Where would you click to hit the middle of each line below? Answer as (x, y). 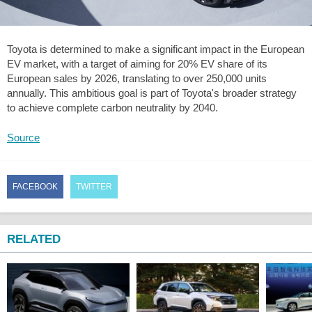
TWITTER (94, 186)
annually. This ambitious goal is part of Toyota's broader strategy (152, 93)
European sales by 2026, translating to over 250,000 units (137, 78)
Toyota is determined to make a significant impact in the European (156, 49)
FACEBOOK (35, 186)
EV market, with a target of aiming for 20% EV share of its (137, 63)
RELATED (34, 239)
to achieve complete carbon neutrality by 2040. (112, 107)
